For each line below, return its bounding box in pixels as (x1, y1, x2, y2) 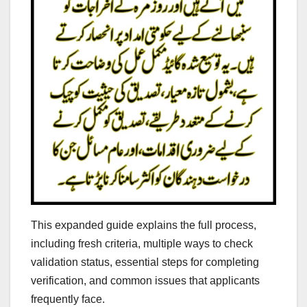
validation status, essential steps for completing (31, 256, 259, 269)
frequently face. (31, 293, 105, 306)
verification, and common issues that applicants (31, 275, 260, 287)
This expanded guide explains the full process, (31, 219, 256, 232)
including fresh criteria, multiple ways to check (31, 238, 253, 250)
